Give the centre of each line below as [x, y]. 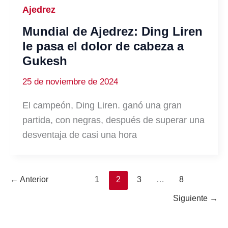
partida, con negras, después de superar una [113, 120]
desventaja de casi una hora [80, 135]
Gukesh [45, 61]
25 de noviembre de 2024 [70, 81]
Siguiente [191, 198]
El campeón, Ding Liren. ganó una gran [102, 106]
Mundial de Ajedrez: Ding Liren [112, 32]
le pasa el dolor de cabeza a [103, 46]
